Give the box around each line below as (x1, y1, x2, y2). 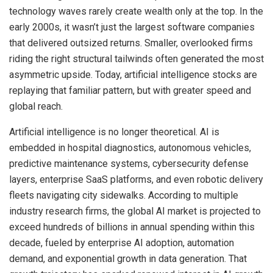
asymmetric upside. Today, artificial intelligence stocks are (9, 68, 257, 80)
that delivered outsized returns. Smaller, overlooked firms (9, 37, 253, 49)
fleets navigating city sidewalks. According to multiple (9, 189, 238, 201)
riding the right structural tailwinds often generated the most (9, 52, 264, 65)
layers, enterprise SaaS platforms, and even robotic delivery (9, 173, 263, 185)
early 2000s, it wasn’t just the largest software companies (9, 21, 255, 33)
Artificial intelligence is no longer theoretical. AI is (9, 126, 219, 138)
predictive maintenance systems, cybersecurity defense (9, 157, 249, 169)
